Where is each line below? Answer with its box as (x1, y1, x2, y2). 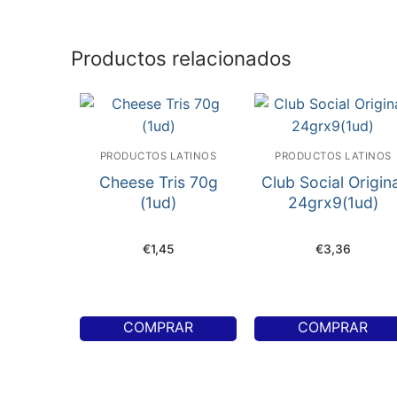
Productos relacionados (71, 45, 292, 70)
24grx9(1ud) (287, 193, 378, 213)
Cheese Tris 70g (98, 173, 218, 192)
